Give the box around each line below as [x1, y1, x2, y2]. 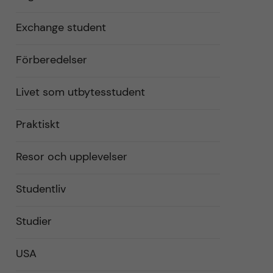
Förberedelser [16, 52, 87, 67]
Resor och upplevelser [16, 149, 127, 164]
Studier [16, 214, 52, 229]
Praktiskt [16, 117, 60, 132]
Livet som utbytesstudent [16, 85, 145, 99]
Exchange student [16, 20, 106, 35]
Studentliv [16, 182, 66, 196]
